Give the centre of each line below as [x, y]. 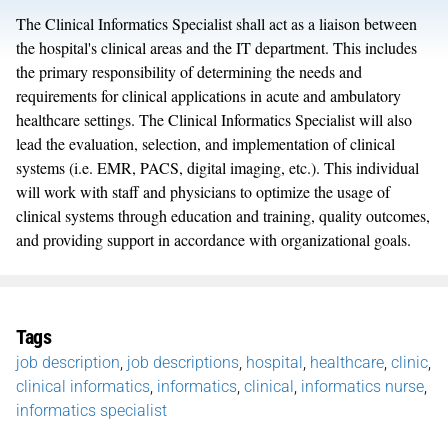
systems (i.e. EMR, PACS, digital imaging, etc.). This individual [217, 167]
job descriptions [183, 362]
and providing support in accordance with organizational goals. [213, 239]
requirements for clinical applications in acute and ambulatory [208, 95]
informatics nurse [362, 386]
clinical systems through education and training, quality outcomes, [223, 215]
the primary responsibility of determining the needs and [189, 71]
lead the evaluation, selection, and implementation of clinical [205, 143]
